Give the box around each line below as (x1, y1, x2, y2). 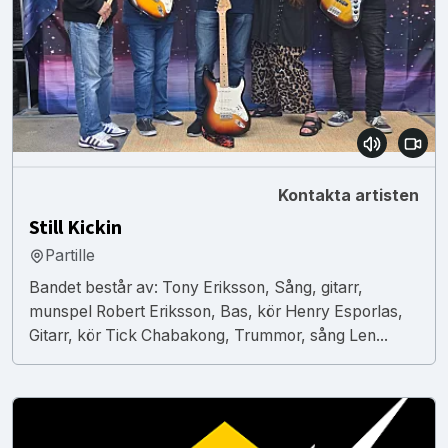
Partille (45, 245, 95, 265)
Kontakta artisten (278, 185, 419, 205)
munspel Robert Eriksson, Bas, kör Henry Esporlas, (29, 301, 403, 321)
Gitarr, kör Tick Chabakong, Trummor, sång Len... (29, 325, 388, 345)
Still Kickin (29, 213, 122, 242)
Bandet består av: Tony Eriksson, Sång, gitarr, (29, 277, 363, 297)
